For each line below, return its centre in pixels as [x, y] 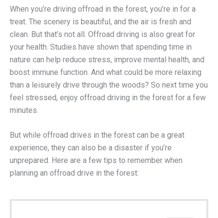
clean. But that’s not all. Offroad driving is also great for [102, 34]
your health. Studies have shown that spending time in [101, 47]
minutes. [24, 110]
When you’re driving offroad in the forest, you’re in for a [103, 9]
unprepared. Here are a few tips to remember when [96, 161]
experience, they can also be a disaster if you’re [91, 148]
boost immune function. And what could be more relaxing [106, 72]
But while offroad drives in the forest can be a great [97, 135]
